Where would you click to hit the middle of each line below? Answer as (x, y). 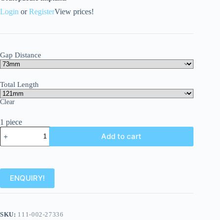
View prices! (74, 11)
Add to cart (122, 137)
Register (42, 11)
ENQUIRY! (27, 178)
